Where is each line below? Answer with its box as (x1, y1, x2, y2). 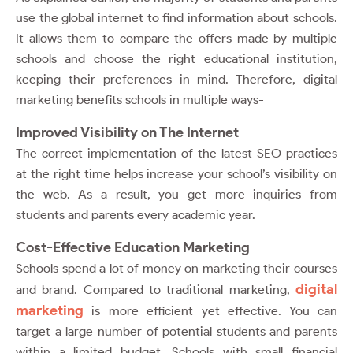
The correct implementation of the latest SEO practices (16, 145, 337, 161)
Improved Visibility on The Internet (16, 123, 239, 141)
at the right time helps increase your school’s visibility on (16, 165, 337, 181)
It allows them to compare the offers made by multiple (16, 30, 337, 46)
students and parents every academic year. (16, 206, 258, 222)
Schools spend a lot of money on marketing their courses (16, 260, 337, 276)
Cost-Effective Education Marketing (16, 238, 250, 256)
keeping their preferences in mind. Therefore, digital (16, 71, 337, 87)
